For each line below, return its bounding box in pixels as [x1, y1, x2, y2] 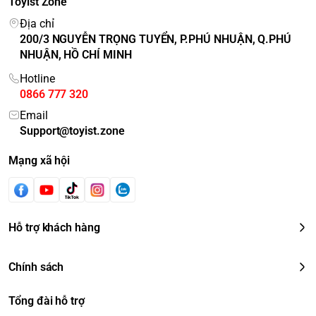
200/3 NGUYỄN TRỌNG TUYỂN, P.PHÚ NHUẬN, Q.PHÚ [19, 32, 292, 47]
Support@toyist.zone [19, 124, 125, 138]
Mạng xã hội [8, 154, 71, 168]
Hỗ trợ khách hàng [8, 221, 100, 235]
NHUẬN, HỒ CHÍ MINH [19, 48, 132, 62]
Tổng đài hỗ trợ [8, 294, 85, 308]
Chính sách [8, 260, 64, 274]
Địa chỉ [19, 17, 54, 31]
